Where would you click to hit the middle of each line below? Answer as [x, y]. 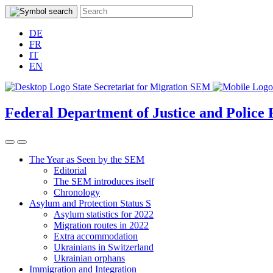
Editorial [70, 170]
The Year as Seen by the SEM [87, 159]
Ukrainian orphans [89, 258]
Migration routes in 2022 [101, 225]
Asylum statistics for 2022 [104, 214]
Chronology [77, 192]
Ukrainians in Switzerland [104, 247]
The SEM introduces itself [104, 181]
